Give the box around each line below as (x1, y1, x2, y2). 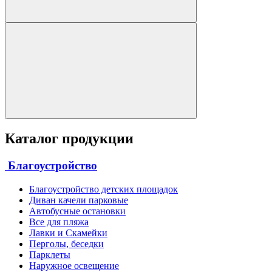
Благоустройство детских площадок (29, 184, 178, 195)
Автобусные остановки (29, 206, 126, 217)
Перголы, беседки (29, 239, 104, 250)
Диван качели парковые (29, 195, 128, 206)
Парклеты (29, 250, 70, 260)
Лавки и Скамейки (29, 228, 107, 239)
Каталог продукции (5, 131, 134, 147)
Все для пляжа (29, 217, 89, 228)
